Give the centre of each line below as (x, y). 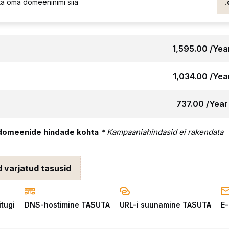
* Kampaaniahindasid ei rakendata (162, 132)
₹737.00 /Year (202, 104)
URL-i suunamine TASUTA (166, 205)
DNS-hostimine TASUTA (67, 205)
